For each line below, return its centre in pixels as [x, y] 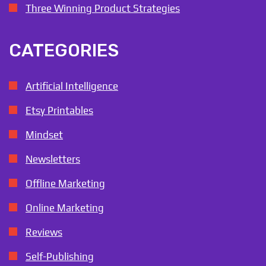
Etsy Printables [59, 111]
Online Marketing [65, 208]
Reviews [44, 232]
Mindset [44, 135]
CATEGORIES [64, 51]
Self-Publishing [60, 257]
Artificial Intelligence [72, 86]
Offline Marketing [65, 184]
